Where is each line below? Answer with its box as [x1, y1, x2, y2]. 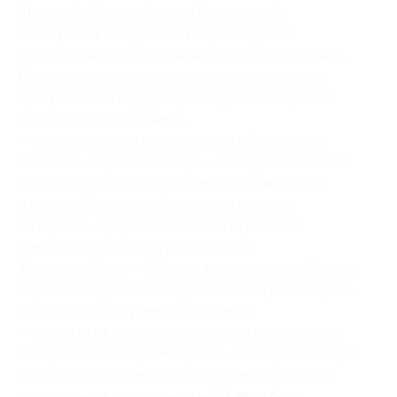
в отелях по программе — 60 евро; [18, 301, 253, 319]
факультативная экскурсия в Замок [18, 237, 252, 255]
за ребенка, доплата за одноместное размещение [18, 280, 353, 298]
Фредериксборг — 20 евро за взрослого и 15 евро [18, 259, 357, 276]
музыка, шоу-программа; [18, 110, 185, 128]
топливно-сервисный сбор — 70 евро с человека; [18, 152, 353, 170]
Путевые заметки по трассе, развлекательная [18, 67, 324, 85]
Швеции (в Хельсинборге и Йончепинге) [18, 4, 283, 21]
